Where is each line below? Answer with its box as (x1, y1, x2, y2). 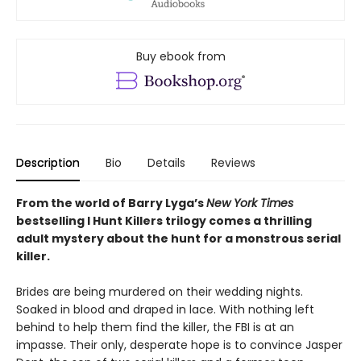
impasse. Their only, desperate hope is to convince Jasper (16, 337, 342, 354)
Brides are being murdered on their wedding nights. (16, 284, 303, 301)
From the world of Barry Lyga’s (16, 195, 206, 212)
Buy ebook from (135, 48, 226, 65)
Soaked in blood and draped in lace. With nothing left (16, 301, 314, 318)
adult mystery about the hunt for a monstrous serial (16, 230, 341, 247)
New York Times (206, 195, 293, 212)
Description (16, 155, 80, 172)
